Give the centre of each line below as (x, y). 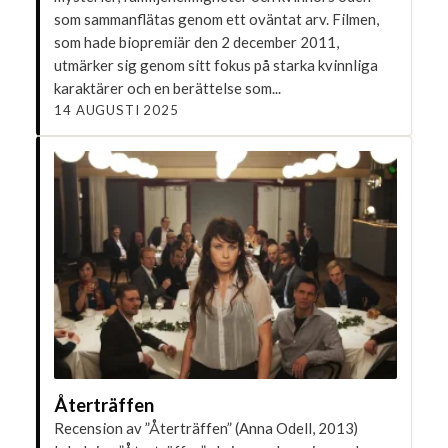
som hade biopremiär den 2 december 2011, (197, 41)
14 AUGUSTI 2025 (116, 109)
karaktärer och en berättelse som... (168, 87)
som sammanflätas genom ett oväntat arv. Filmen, (217, 18)
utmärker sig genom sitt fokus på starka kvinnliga (216, 64)
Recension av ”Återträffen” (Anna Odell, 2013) (206, 427)
